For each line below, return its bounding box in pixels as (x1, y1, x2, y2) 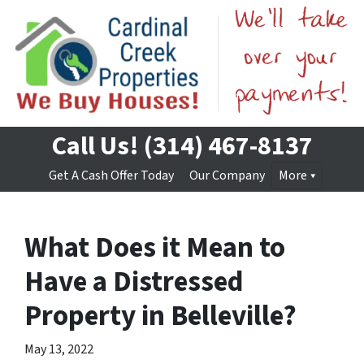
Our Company (188, 167, 265, 184)
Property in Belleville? (24, 296, 297, 336)
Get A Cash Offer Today (48, 167, 174, 184)
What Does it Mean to (24, 227, 285, 268)
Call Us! (51, 128, 139, 165)
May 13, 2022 (24, 340, 93, 358)
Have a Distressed (24, 262, 244, 302)
